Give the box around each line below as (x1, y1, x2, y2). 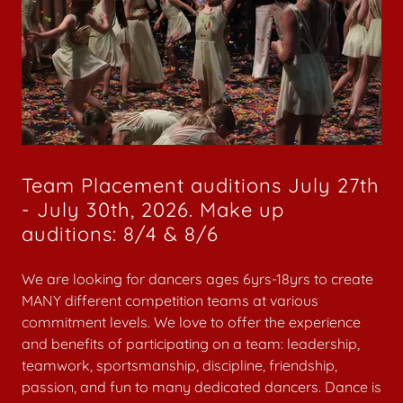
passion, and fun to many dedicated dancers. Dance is (22, 378, 381, 396)
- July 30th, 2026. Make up (22, 197, 284, 222)
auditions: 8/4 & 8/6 (22, 221, 219, 246)
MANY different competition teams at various (22, 291, 318, 309)
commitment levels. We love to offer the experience (22, 313, 361, 331)
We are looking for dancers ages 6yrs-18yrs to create (22, 270, 373, 288)
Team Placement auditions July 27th (22, 173, 380, 198)
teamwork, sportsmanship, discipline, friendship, (22, 356, 337, 374)
